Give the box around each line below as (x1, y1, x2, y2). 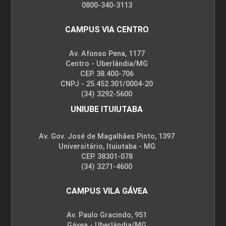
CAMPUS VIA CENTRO (65, 24, 149, 34)
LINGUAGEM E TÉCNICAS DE (22, 73, 150, 84)
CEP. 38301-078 (81, 152, 133, 161)
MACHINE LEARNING (22, 189, 116, 200)
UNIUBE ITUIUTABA (71, 104, 143, 114)
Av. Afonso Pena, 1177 (69, 49, 145, 58)
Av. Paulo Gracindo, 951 (67, 210, 147, 219)
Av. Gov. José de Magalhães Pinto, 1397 (39, 132, 175, 141)
